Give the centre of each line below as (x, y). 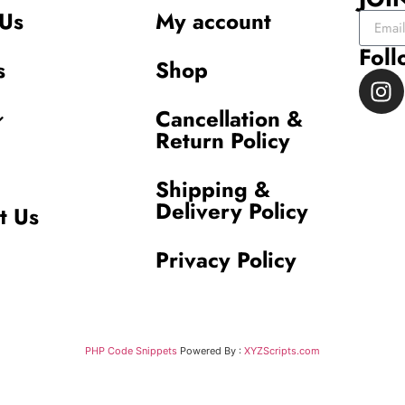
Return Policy (222, 141)
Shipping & (212, 190)
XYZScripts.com (282, 351)
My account (213, 22)
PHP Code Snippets (131, 351)
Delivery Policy (231, 212)
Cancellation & (229, 119)
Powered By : (211, 351)
